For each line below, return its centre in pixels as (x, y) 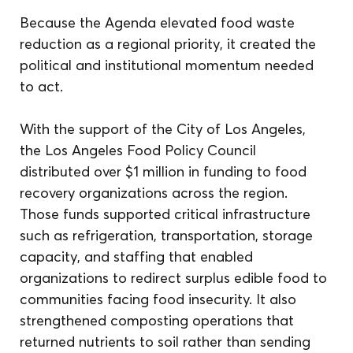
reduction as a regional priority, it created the (170, 43)
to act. (42, 86)
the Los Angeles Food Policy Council (140, 150)
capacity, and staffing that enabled (139, 256)
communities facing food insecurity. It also (160, 299)
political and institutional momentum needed (169, 65)
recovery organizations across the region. (156, 192)
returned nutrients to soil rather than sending (167, 341)
